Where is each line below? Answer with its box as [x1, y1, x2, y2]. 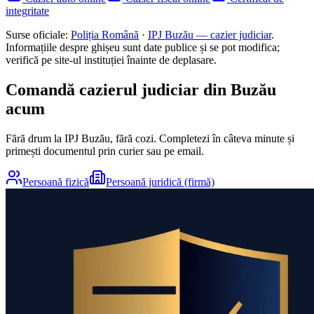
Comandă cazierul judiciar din [6, 80, 231, 99]
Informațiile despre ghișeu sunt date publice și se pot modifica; [6, 41, 280, 54]
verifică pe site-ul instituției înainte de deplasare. [6, 54, 217, 67]
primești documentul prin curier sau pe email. [6, 144, 204, 157]
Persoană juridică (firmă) [106, 175, 214, 188]
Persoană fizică [22, 175, 89, 188]
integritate [6, 5, 49, 18]
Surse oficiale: [6, 29, 68, 41]
